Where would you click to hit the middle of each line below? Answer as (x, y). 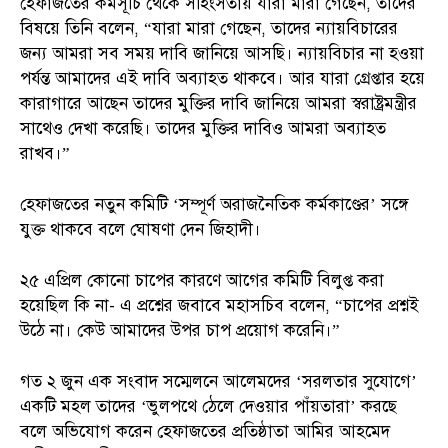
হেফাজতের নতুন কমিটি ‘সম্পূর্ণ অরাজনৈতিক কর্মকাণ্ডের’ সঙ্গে (214, 204)
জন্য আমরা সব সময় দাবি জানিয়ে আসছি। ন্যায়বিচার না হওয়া (222, 53)
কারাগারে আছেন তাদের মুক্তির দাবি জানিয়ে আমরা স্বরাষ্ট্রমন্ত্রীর (218, 103)
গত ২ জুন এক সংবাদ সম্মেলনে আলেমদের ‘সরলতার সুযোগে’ (218, 381)
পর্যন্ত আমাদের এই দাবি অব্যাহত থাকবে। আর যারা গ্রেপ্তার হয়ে (222, 78)
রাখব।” (45, 153)
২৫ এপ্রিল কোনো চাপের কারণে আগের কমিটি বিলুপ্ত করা (202, 280)
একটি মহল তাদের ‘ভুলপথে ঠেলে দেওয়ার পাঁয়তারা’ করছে (208, 406)
